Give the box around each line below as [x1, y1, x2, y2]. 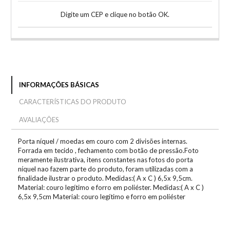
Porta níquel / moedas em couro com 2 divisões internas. [18, 137, 187, 146]
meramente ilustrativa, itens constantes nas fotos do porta [18, 156, 193, 164]
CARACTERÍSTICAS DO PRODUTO [18, 98, 126, 106]
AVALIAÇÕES [18, 116, 59, 124]
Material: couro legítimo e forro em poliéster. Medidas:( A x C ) [18, 183, 204, 192]
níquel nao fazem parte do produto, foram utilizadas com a [18, 165, 193, 174]
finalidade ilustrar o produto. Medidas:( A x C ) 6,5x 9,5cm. [18, 174, 193, 183]
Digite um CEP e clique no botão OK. [61, 10, 169, 18]
